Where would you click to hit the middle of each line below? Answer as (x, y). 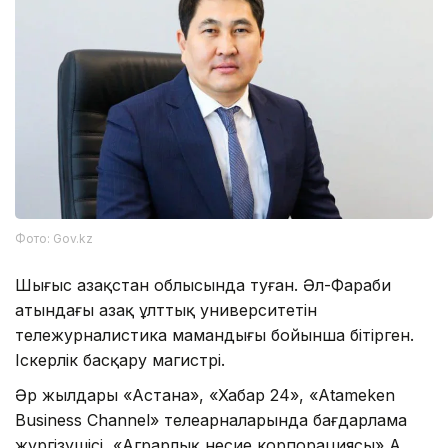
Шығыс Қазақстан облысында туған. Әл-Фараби (203, 284)
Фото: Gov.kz (54, 238)
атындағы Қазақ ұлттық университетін (166, 309)
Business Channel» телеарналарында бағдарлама (211, 419)
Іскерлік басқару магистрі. (120, 359)
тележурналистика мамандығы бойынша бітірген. (214, 334)
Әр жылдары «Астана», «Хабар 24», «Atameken (205, 394)
